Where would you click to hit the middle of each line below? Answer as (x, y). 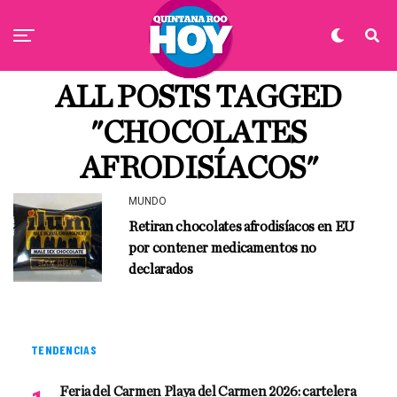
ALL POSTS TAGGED (198, 97)
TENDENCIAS (64, 350)
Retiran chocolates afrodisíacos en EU (242, 227)
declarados (161, 269)
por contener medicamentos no (223, 248)
